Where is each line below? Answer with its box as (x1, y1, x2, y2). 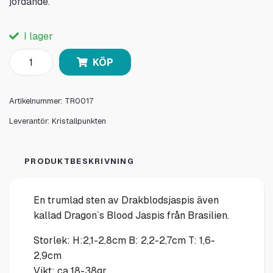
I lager (21, 30, 53, 43)
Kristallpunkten (52, 116, 106, 127)
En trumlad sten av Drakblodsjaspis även (34, 194, 219, 207)
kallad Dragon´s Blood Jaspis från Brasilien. (34, 209, 229, 222)
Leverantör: (9, 116, 49, 127)
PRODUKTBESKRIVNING (24, 156, 135, 167)
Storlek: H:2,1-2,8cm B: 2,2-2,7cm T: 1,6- (34, 234, 215, 247)
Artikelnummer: (9, 96, 62, 107)
